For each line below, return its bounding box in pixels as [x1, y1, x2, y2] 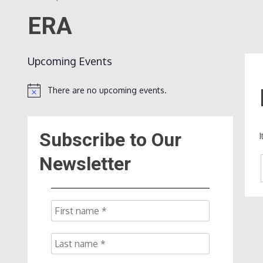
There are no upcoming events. [48, 85, 167, 96]
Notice [27, 90, 52, 100]
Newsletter [39, 152, 131, 175]
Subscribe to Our [39, 128, 181, 151]
